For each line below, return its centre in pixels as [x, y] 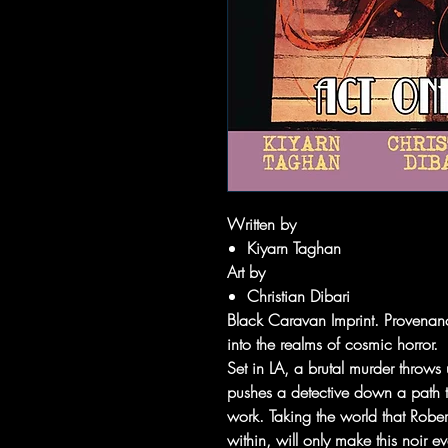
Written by [261, 224]
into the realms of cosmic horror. [332, 344]
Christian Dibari [298, 296]
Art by [246, 272]
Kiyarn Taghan [294, 248]
